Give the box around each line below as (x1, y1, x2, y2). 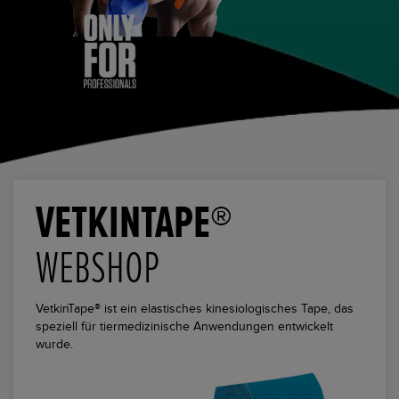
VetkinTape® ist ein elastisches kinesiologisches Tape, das (36, 301, 354, 316)
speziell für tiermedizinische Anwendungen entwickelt (36, 319, 333, 334)
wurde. (36, 337, 73, 352)
